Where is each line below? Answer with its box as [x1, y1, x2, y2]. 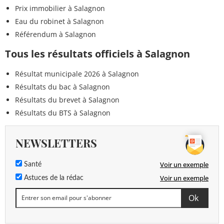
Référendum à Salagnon [15, 29, 96, 39]
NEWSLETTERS [15, 135, 97, 150]
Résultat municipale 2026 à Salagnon [15, 68, 139, 78]
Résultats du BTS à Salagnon [15, 107, 110, 117]
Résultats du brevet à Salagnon [15, 94, 119, 104]
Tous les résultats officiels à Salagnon [5, 46, 190, 60]
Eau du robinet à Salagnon [15, 16, 104, 26]
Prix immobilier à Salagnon [15, 3, 105, 13]
